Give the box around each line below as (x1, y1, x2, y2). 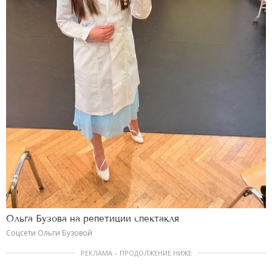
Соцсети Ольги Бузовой (6, 228, 92, 239)
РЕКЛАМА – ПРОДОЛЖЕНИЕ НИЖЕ (80, 248, 192, 258)
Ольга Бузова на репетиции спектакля (6, 213, 179, 225)
